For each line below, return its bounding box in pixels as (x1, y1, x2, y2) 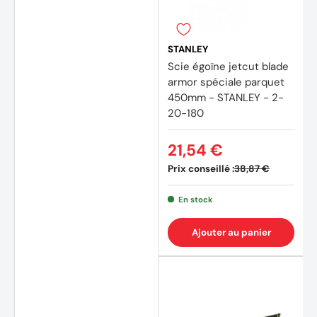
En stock (178, 194, 213, 204)
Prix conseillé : (168, 162, 234, 175)
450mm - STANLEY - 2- (168, 90, 284, 105)
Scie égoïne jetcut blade (168, 59, 289, 74)
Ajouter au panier (191, 226, 271, 238)
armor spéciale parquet (168, 74, 284, 89)
